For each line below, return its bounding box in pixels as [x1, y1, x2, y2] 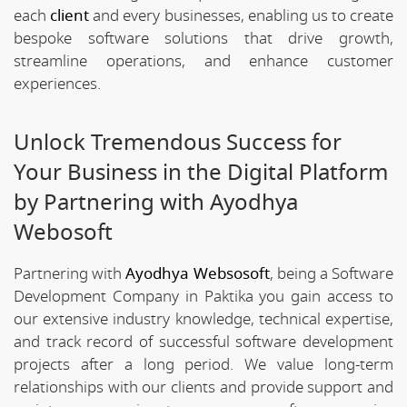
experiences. [14, 72, 101, 95]
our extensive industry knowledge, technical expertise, [14, 307, 393, 331]
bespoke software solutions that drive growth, [14, 26, 393, 50]
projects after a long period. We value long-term [14, 352, 393, 376]
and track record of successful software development [14, 330, 393, 353]
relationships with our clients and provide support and [14, 375, 393, 399]
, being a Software [269, 262, 394, 285]
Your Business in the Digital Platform [14, 155, 388, 189]
